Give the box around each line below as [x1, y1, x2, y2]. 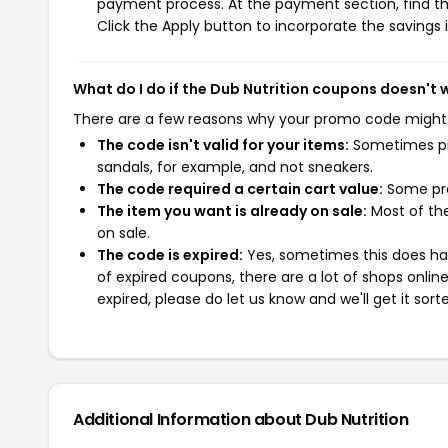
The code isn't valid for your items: [97, 134, 349, 155]
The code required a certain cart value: [97, 178, 383, 199]
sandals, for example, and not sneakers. [97, 156, 373, 177]
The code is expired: [97, 244, 243, 265]
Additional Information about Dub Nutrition [73, 407, 409, 431]
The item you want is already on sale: [97, 200, 367, 221]
